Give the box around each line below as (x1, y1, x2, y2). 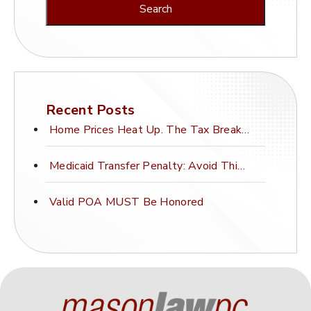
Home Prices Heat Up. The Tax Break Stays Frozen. (242, 122, 250, 137)
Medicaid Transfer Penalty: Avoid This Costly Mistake (237, 158, 245, 174)
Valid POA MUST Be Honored (49, 194, 204, 210)
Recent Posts (46, 101, 135, 119)
